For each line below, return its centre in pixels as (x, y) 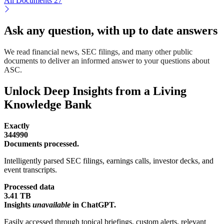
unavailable (51, 204)
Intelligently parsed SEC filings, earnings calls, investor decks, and (109, 160)
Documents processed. (41, 143)
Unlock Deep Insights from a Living (95, 91)
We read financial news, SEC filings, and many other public (98, 52)
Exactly (17, 125)
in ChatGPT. (93, 204)
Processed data (29, 186)
